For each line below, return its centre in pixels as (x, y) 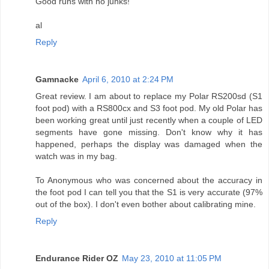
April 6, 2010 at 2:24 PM (128, 80)
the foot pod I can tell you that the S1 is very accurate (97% (149, 192)
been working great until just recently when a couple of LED (149, 120)
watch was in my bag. (76, 156)
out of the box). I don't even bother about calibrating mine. (146, 204)
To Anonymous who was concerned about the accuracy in (149, 180)
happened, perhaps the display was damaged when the (149, 144)
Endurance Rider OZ (77, 258)
